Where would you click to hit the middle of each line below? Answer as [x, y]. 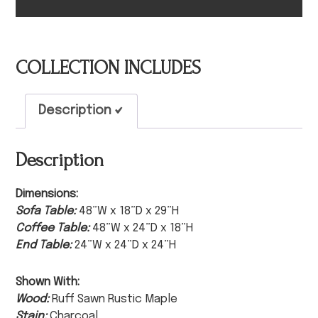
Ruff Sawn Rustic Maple [114, 300]
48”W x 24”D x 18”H [142, 229]
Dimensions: [47, 194]
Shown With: [48, 283]
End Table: [44, 246]
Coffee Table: [53, 229]
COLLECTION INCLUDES [109, 68]
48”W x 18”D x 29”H [128, 212]
